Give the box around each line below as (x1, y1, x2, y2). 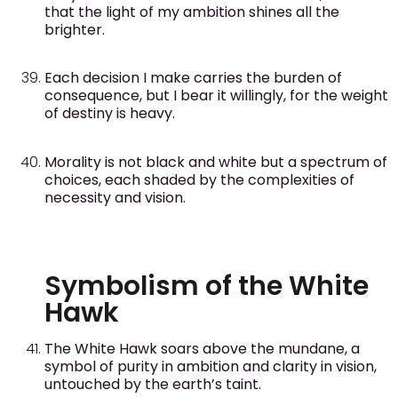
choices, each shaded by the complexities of (44, 169, 354, 190)
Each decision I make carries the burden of (44, 68, 342, 89)
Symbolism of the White (44, 267, 369, 306)
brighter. (44, 19, 105, 40)
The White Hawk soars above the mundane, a (44, 338, 360, 360)
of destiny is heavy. (44, 103, 175, 124)
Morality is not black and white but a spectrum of (44, 151, 387, 172)
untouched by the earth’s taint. (44, 374, 261, 395)
